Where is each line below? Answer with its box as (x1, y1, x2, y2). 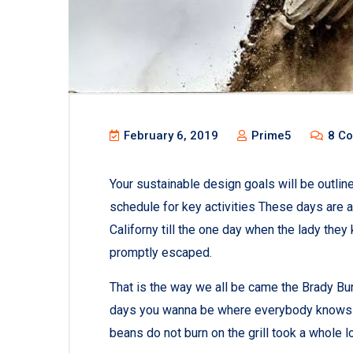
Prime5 (248, 128, 292, 143)
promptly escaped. (110, 245, 212, 260)
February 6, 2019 (121, 128, 218, 143)
